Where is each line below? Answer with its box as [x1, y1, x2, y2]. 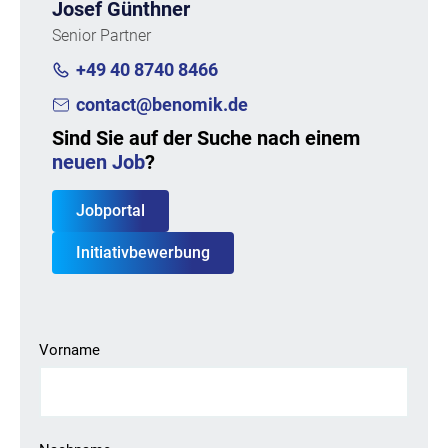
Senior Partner [52, 25, 151, 45]
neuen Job [52, 149, 145, 174]
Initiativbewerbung [76, 242, 210, 262]
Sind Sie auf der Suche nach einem [52, 125, 360, 150]
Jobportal [76, 200, 145, 220]
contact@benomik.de [76, 93, 248, 115]
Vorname [39, 340, 101, 359]
